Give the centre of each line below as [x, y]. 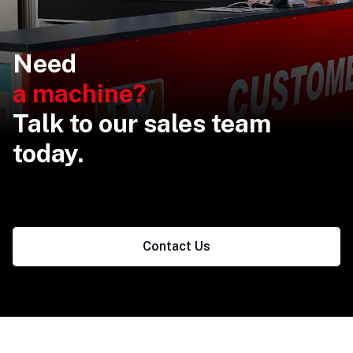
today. [48, 154]
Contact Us [176, 247]
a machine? [80, 94]
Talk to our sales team [142, 124]
